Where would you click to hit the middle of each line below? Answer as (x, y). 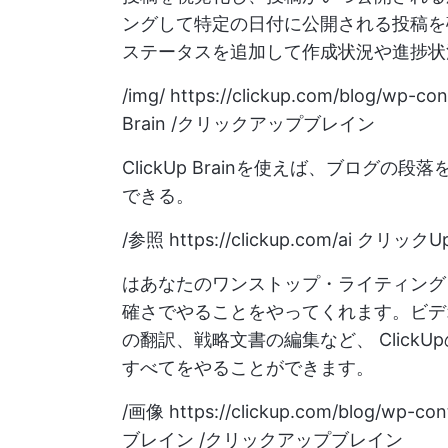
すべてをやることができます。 (248, 367)
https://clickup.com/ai (260, 239)
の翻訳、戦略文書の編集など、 (250, 339)
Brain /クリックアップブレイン (248, 123)
